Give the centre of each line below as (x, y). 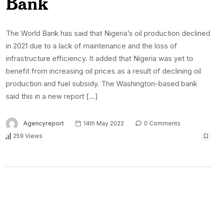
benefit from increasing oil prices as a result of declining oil (103, 71)
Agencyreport (44, 123)
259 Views (28, 136)
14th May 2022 (103, 123)
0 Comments (162, 123)
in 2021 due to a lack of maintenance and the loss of (92, 46)
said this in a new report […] (52, 96)
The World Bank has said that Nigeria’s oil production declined (108, 33)
